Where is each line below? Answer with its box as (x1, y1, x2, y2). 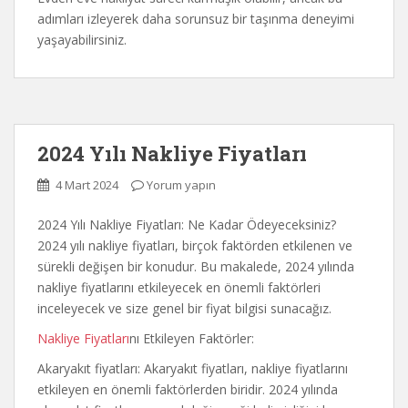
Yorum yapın (147, 177, 216, 193)
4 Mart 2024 (56, 177, 118, 193)
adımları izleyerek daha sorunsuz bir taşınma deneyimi (37, 10, 354, 27)
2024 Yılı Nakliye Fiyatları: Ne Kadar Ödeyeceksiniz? (37, 216, 336, 233)
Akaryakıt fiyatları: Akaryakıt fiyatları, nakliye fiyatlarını (37, 360, 348, 377)
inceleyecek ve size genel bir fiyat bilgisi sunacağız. (37, 300, 331, 317)
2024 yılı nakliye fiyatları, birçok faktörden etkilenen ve (37, 237, 352, 254)
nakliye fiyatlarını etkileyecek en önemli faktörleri (37, 279, 321, 296)
